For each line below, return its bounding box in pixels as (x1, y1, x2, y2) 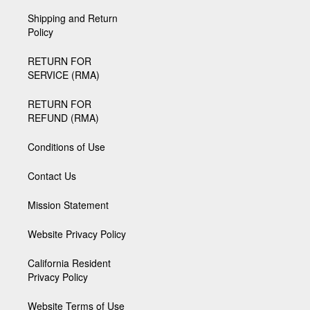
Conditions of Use (28, 140, 105, 154)
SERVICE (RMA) (28, 68, 100, 82)
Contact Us (28, 169, 76, 183)
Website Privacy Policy (28, 227, 126, 241)
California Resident (28, 256, 111, 270)
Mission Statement (28, 198, 109, 212)
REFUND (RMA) (28, 111, 99, 125)
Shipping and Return (28, 11, 118, 25)
